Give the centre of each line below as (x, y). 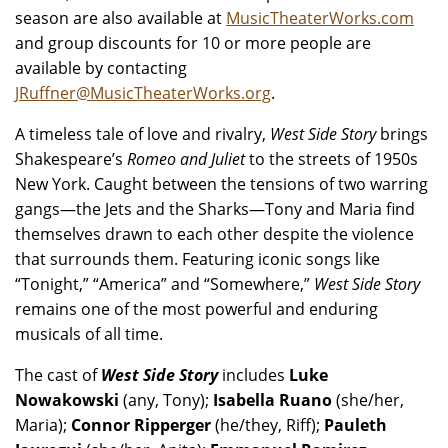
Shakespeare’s (71, 159)
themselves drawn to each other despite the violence (214, 234)
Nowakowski (69, 400)
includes (253, 375)
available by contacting (101, 68)
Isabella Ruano (272, 400)
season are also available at (120, 18)
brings (404, 134)
